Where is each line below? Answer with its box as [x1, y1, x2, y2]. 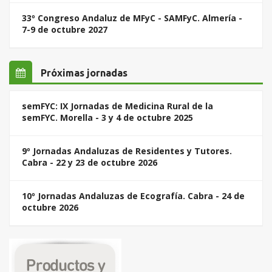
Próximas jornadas [38, 67, 127, 79]
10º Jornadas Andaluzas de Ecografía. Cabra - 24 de [22, 190, 245, 202]
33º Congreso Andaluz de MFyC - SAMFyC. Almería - [22, 12, 242, 24]
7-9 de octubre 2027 [22, 24, 107, 36]
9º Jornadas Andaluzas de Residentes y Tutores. [22, 145, 232, 157]
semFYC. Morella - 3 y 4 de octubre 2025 [22, 112, 193, 124]
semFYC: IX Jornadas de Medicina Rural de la [22, 100, 213, 112]
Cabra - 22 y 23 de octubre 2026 [22, 157, 157, 169]
